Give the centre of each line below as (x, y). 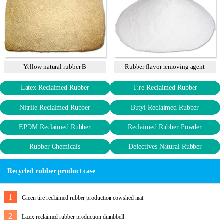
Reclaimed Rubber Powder (165, 127)
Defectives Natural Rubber (165, 146)
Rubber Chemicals (55, 146)
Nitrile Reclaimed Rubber (55, 107)
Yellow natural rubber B (55, 66)
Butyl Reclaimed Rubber (165, 107)
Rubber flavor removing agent (165, 66)
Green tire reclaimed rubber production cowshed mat (82, 198)
